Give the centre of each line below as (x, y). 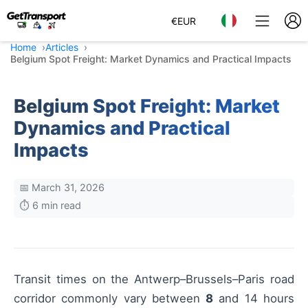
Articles (62, 47)
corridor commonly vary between (110, 298)
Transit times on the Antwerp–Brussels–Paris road (154, 279)
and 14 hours (254, 298)
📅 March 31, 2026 (62, 187)
